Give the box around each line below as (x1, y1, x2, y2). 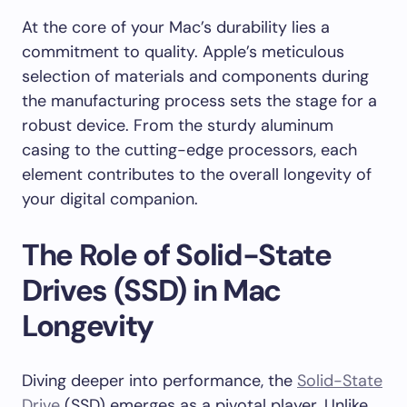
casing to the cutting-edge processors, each (22, 139, 357, 161)
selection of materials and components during (22, 65, 369, 87)
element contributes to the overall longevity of (22, 164, 372, 185)
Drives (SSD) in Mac (22, 271, 281, 310)
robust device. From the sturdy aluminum (22, 114, 333, 136)
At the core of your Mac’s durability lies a (22, 16, 330, 38)
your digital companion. (22, 188, 198, 210)
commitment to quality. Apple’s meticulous (22, 41, 344, 63)
